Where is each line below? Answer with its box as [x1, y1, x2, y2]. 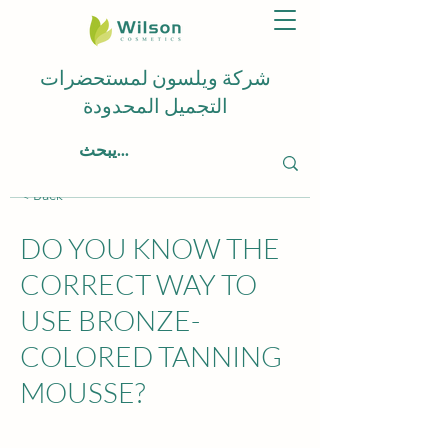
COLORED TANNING [20, 339, 282, 373]
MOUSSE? [20, 375, 145, 409]
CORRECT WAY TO [20, 267, 257, 301]
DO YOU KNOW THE [20, 231, 280, 265]
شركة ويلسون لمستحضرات [39, 65, 271, 90]
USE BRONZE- [20, 303, 200, 337]
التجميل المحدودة [82, 93, 228, 118]
